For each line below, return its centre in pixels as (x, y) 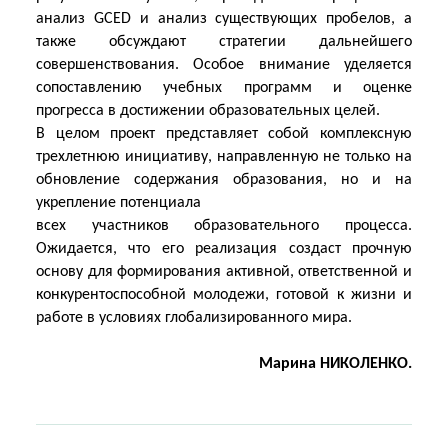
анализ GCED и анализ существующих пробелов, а (224, 19)
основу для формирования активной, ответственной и (224, 272)
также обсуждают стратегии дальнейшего (224, 42)
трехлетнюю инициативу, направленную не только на (224, 157)
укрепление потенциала (118, 203)
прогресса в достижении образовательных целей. (208, 111)
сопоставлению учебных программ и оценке (224, 88)
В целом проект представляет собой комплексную (224, 134)
